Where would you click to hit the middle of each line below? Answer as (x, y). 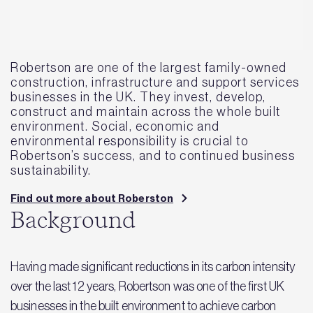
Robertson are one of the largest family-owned (149, 67)
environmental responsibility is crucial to (129, 141)
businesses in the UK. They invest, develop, (138, 97)
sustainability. (51, 170)
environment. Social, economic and (115, 126)
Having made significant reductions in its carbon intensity (153, 267)
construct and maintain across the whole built (146, 111)
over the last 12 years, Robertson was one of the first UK (147, 286)
